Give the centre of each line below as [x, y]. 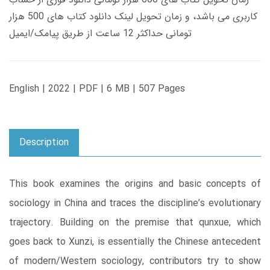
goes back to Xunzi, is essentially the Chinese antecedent [135, 242]
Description [44, 142]
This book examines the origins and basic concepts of [135, 184]
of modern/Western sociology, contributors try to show [135, 261]
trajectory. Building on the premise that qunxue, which [135, 222]
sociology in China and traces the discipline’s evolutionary [135, 203]
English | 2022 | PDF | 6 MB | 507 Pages [97, 89]
